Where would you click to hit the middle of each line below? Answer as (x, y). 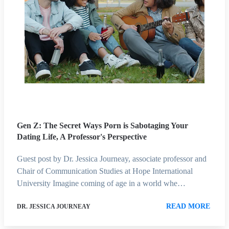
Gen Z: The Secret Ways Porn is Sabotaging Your (102, 126)
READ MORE (188, 207)
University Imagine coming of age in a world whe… (101, 184)
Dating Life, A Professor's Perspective (82, 137)
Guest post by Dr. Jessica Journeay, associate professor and (112, 159)
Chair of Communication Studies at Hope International (105, 171)
